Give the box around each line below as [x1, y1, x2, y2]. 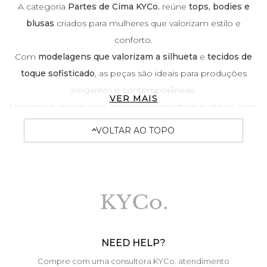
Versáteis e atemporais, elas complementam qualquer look [11, 101, 256, 112]
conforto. [114, 34, 153, 45]
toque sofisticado [20, 67, 95, 79]
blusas [26, 17, 54, 29]
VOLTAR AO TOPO [96, 125, 175, 136]
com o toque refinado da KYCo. [67, 117, 200, 129]
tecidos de [207, 51, 252, 62]
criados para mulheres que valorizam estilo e [54, 17, 241, 29]
